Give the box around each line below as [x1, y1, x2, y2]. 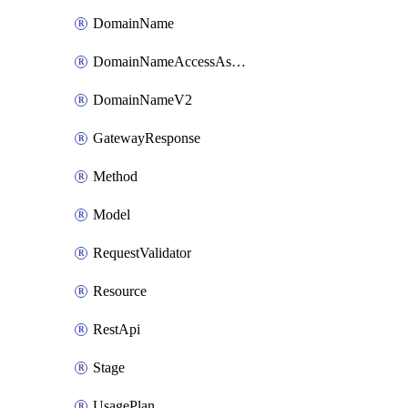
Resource [93, 283, 147, 299]
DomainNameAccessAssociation [231, 54, 246, 69]
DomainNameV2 [93, 92, 192, 107]
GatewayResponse [93, 130, 200, 146]
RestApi [93, 321, 140, 337]
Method [93, 168, 138, 184]
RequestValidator [93, 245, 191, 260]
